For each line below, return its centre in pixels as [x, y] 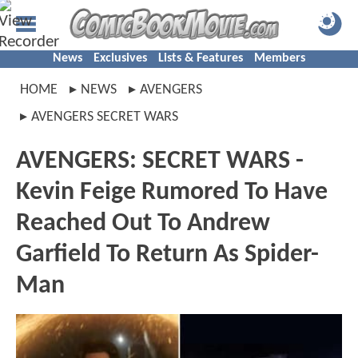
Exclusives [120, 58]
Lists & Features [201, 58]
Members [280, 58]
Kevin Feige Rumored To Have [172, 193]
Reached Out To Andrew [143, 224]
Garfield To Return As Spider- [167, 255]
